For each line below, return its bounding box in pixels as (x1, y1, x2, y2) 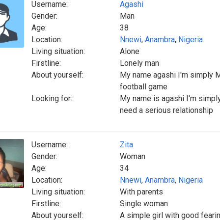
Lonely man (120, 58, 159, 68)
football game (120, 82, 167, 91)
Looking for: (31, 94, 72, 103)
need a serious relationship (120, 106, 213, 115)
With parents (120, 187, 163, 196)
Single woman (120, 199, 168, 208)
